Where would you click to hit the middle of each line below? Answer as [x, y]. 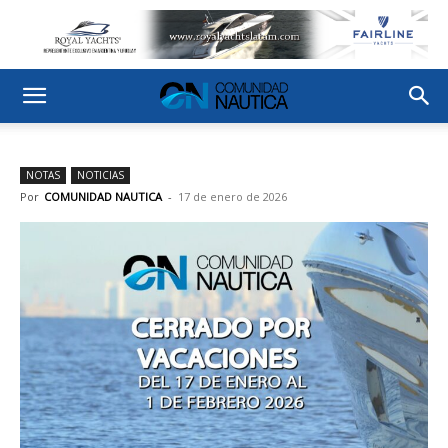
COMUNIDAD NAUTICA [103, 196]
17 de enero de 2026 [232, 196]
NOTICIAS [100, 175]
